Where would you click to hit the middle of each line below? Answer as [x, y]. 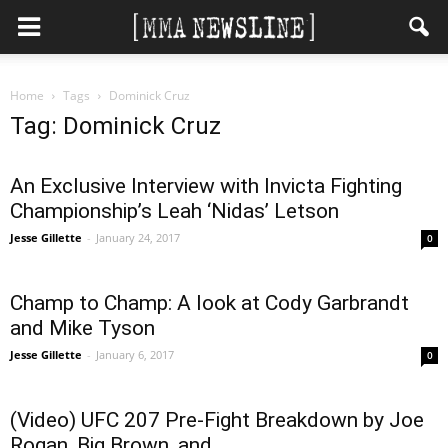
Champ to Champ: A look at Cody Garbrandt [209, 303]
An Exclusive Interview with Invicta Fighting [206, 186]
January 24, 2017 [138, 237]
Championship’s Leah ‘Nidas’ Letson [174, 211]
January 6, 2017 [135, 354]
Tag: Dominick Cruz [115, 126]
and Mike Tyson [82, 328]
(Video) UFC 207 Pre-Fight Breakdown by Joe [217, 420]
